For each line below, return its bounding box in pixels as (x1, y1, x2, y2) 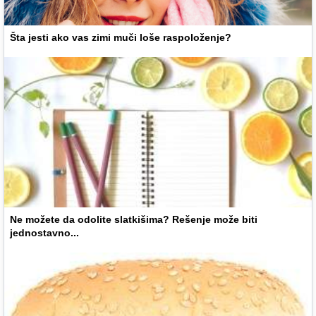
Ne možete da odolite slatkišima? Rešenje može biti (10, 213, 257, 225)
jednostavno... (10, 226, 79, 238)
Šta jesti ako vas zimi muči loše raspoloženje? (10, 31, 231, 43)
